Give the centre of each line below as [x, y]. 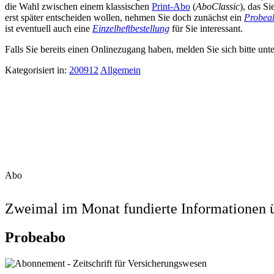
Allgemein [120, 70]
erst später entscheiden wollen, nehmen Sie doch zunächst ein [124, 17]
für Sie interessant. [206, 28]
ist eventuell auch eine [49, 28]
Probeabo [35, 237]
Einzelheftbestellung [131, 28]
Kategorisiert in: [37, 70]
